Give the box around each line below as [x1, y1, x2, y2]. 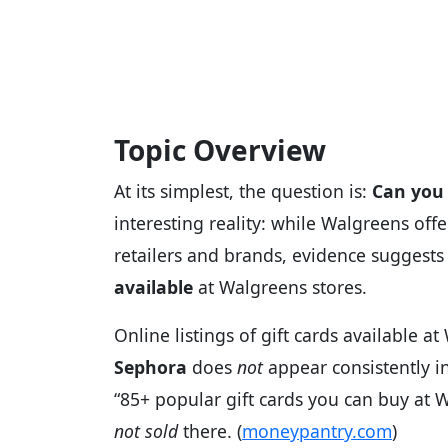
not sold [114, 418, 178, 443]
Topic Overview [114, 130, 326, 169]
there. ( [178, 418, 242, 443]
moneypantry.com [242, 418, 392, 443]
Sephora [114, 354, 187, 379]
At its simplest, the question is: [114, 178, 372, 203]
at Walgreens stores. [193, 274, 367, 299]
